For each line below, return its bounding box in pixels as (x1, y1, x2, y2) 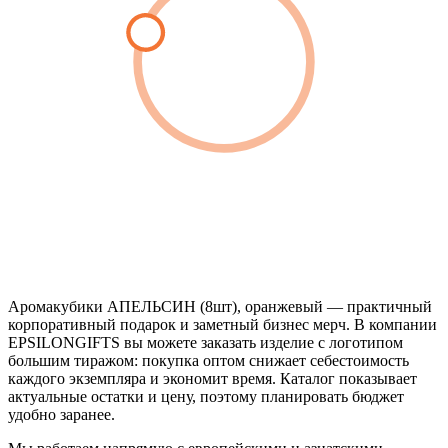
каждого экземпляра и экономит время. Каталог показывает (8, 369, 417, 387)
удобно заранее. (8, 405, 115, 423)
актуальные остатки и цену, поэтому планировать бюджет (8, 387, 404, 405)
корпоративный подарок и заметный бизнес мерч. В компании (8, 315, 437, 333)
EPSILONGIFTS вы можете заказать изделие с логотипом (8, 333, 403, 351)
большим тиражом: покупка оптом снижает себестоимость (8, 351, 409, 369)
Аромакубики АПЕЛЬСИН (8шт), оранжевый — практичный (8, 297, 432, 315)
